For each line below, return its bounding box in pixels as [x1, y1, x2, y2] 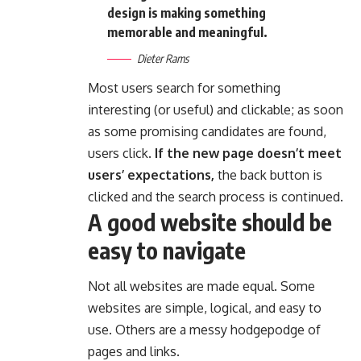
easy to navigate [88, 235, 246, 264]
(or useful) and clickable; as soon [154, 101, 343, 118]
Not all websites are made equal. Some [88, 277, 315, 294]
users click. [88, 144, 151, 161]
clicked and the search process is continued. [88, 188, 343, 205]
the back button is [214, 166, 322, 183]
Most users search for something [88, 79, 280, 96]
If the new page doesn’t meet [151, 144, 342, 161]
